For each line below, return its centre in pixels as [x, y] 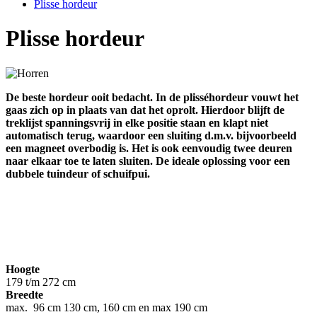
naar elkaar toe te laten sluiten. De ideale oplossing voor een [148, 161]
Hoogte [23, 269]
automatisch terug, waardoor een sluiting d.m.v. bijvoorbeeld [151, 135]
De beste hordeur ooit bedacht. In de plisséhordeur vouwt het [152, 97]
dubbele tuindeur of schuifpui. [78, 173]
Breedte [24, 294]
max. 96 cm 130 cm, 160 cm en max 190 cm [108, 307]
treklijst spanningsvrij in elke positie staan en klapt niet [137, 122]
